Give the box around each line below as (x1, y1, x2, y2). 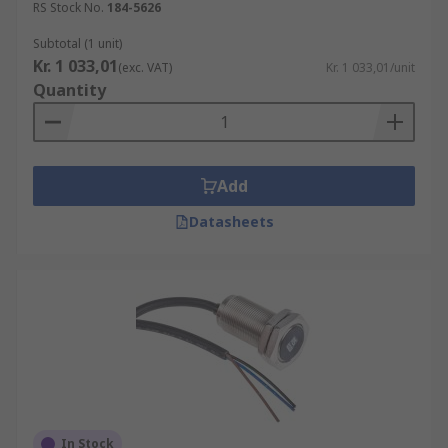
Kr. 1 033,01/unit (326, 59, 415, 76)
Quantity (33, 79, 106, 101)
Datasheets (188, 212, 274, 231)
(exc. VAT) (118, 59, 172, 76)
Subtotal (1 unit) (33, 35, 122, 52)
